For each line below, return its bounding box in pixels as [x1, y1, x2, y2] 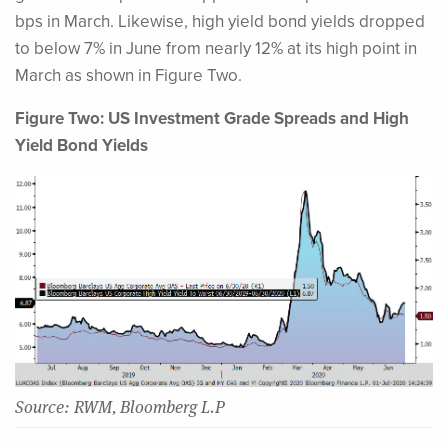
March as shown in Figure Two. [15, 63, 242, 89]
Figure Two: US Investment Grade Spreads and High [15, 106, 409, 132]
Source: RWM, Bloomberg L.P [15, 395, 225, 418]
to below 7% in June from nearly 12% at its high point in [15, 36, 417, 62]
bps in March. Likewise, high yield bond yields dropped [15, 9, 425, 35]
